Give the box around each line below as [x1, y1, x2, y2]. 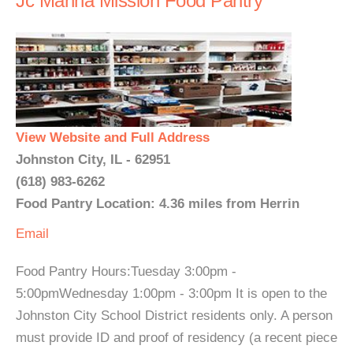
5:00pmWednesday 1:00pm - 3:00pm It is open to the [16, 286, 327, 301]
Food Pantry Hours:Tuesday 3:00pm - [16, 264, 236, 279]
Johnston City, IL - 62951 [16, 152, 170, 167]
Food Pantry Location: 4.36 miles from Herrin [16, 196, 299, 211]
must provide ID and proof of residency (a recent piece [16, 330, 337, 345]
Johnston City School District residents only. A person [16, 308, 333, 323]
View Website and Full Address [16, 130, 210, 145]
